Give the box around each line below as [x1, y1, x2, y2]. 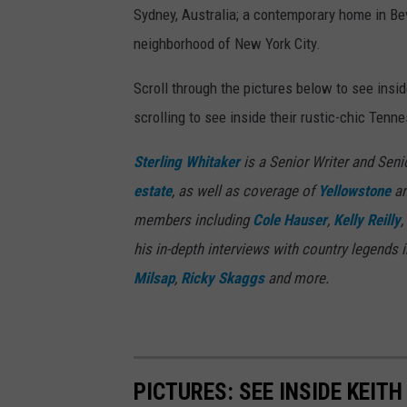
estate [134, 182, 172, 201]
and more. [264, 269, 329, 288]
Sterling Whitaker [134, 153, 240, 172]
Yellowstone [318, 182, 391, 201]
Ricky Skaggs [181, 269, 264, 288]
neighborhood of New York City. [134, 35, 321, 54]
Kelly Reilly [333, 211, 401, 230]
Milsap [134, 269, 174, 288]
